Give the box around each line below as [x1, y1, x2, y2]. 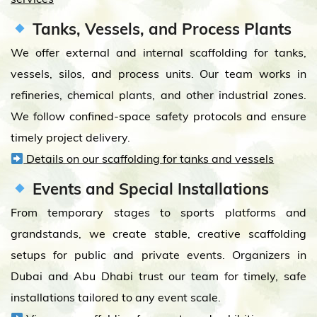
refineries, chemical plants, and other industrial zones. [11, 88, 306, 102]
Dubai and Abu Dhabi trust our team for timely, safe [11, 269, 306, 283]
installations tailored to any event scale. [11, 290, 221, 304]
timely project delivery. [11, 130, 130, 144]
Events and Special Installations [28, 179, 270, 199]
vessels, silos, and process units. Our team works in [11, 67, 306, 81]
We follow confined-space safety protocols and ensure [11, 109, 306, 123]
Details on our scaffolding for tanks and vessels [23, 151, 275, 166]
